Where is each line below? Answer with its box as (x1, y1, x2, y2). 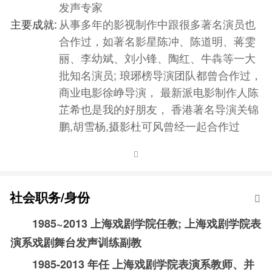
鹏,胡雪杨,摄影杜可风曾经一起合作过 (59, 117, 240, 134)
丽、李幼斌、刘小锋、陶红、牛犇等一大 (59, 49, 256, 66)
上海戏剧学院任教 (90, 215, 178, 231)
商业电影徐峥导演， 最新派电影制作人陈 (59, 83, 259, 100)
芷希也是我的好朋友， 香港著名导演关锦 (59, 100, 259, 117)
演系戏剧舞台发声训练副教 (10, 234, 141, 250)
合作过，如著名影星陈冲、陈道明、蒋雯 (59, 32, 256, 49)
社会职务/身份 (10, 187, 90, 206)
